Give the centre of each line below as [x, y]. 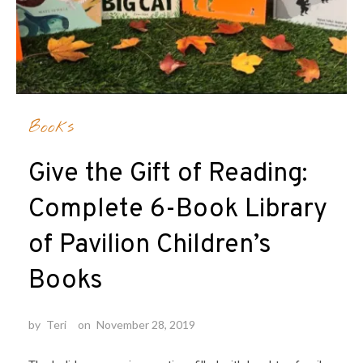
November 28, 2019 [146, 325]
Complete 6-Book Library [178, 210]
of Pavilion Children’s [150, 246]
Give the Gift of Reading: [168, 175]
